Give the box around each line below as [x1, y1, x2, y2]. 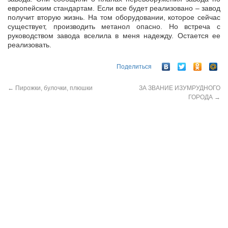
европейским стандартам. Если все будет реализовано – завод [8, 4, 220, 13]
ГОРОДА [188, 93, 214, 101]
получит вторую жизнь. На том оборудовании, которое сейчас [8, 13, 220, 22]
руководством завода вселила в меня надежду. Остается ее [8, 32, 220, 40]
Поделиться [117, 63, 152, 70]
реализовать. [8, 41, 51, 49]
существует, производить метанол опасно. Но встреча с [8, 22, 220, 31]
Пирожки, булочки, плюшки [14, 84, 93, 92]
